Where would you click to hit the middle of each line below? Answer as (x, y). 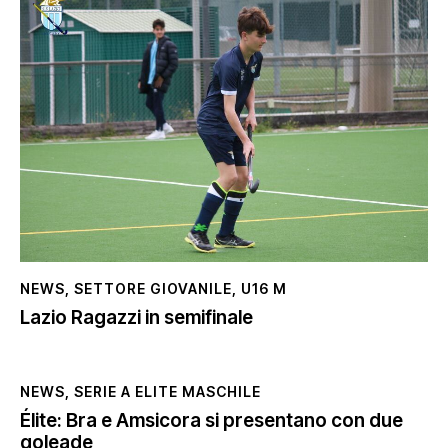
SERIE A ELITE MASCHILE (167, 391)
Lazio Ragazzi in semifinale (136, 317)
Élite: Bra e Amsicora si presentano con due (211, 420)
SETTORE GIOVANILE (153, 288)
